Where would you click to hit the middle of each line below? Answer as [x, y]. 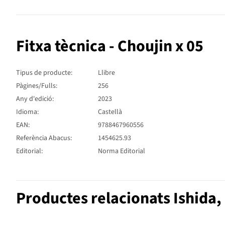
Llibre [106, 73]
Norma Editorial [122, 151]
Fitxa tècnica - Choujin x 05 [110, 46]
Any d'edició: [35, 99]
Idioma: [27, 112]
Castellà [110, 112]
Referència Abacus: [44, 138]
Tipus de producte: [44, 73]
